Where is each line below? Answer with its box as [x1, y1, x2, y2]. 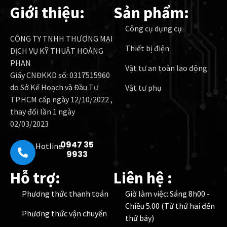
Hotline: [35, 141, 64, 152]
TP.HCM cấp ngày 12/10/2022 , [10, 94, 112, 105]
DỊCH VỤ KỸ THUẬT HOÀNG [10, 46, 103, 56]
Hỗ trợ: [10, 168, 60, 188]
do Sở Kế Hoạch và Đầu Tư [10, 82, 98, 93]
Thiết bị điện [125, 43, 169, 54]
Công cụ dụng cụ [125, 23, 182, 34]
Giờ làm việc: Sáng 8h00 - [125, 188, 210, 199]
